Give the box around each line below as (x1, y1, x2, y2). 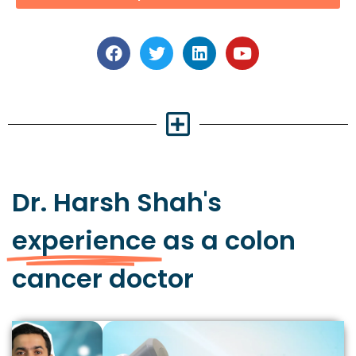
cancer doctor (12, 261, 194, 297)
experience (12, 222, 157, 259)
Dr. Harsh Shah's (12, 184, 222, 221)
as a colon (163, 222, 296, 259)
